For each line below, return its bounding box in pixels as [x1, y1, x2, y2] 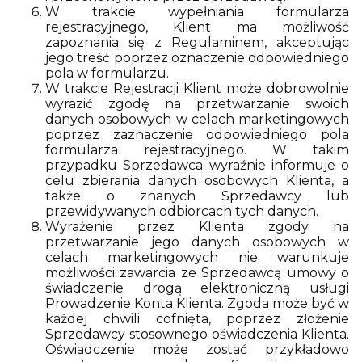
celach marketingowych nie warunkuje [45, 250, 349, 265]
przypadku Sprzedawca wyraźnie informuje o [45, 158, 349, 173]
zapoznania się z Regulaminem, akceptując [45, 35, 349, 50]
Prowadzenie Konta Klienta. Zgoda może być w [45, 296, 349, 311]
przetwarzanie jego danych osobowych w [45, 234, 349, 250]
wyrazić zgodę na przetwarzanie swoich [45, 96, 349, 112]
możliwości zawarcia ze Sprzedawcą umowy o [45, 265, 349, 280]
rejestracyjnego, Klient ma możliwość [45, 19, 349, 35]
